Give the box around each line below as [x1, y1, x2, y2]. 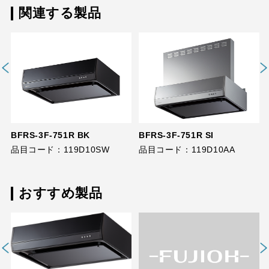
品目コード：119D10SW [10, 145, 110, 155]
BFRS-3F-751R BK [10, 130, 90, 141]
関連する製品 [18, 5, 101, 20]
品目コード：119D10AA [138, 145, 235, 155]
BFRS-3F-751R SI [138, 130, 214, 141]
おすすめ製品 [18, 186, 103, 201]
